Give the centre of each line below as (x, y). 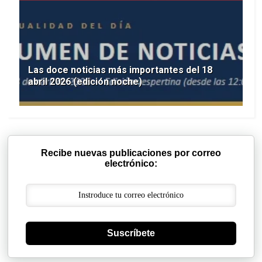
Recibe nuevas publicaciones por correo (131, 153)
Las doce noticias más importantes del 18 (120, 70)
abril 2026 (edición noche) (85, 82)
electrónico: (131, 164)
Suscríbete (131, 233)
